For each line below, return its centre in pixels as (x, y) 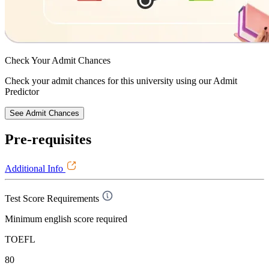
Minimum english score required (66, 219)
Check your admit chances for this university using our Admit (121, 81)
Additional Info (35, 168)
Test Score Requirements (52, 198)
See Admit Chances (44, 113)
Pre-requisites (48, 140)
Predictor (22, 92)
